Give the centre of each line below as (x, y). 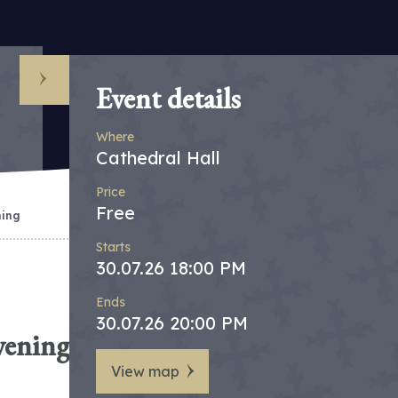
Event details (168, 99)
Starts (113, 247)
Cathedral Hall (158, 158)
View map (145, 371)
